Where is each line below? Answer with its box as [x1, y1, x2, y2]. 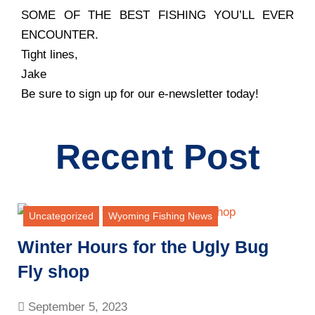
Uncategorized [29, 210, 94, 222]
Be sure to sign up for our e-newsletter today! [21, 87, 259, 101]
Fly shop [18, 262, 89, 282]
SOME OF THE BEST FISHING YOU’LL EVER [21, 8, 294, 22]
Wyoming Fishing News [108, 210, 212, 222]
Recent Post [55, 137, 260, 177]
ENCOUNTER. [21, 28, 98, 42]
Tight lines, [21, 48, 78, 62]
